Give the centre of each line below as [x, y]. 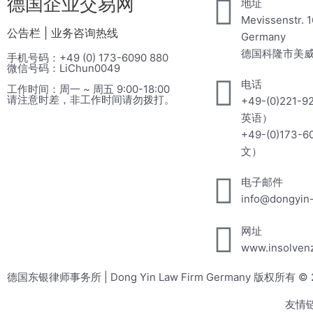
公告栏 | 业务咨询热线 [63, 33]
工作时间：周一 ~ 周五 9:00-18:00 [88, 89]
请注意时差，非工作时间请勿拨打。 [91, 100]
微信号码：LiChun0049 [64, 68]
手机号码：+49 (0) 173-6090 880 [88, 58]
